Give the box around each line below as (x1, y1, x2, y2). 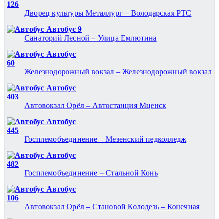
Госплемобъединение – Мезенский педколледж (24, 134, 187, 143)
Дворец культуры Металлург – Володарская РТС (24, 8, 192, 17)
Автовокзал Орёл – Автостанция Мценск (24, 101, 167, 109)
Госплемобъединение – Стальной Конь (24, 168, 158, 177)
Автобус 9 (44, 24, 82, 33)
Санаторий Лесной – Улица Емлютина (24, 33, 157, 42)
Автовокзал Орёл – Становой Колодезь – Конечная (24, 202, 200, 211)
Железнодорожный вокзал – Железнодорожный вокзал (24, 67, 212, 76)
